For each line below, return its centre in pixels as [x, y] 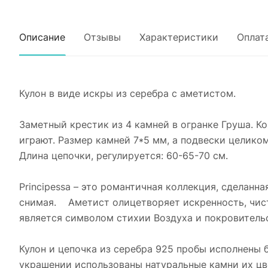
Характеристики [179, 37]
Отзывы [102, 37]
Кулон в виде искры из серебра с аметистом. [127, 93]
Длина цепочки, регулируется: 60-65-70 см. [124, 156]
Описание [42, 37]
